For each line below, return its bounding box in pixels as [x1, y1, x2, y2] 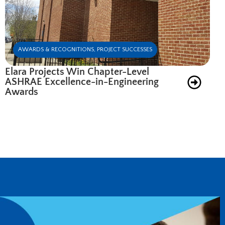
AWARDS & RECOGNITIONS [18, 46, 94, 53]
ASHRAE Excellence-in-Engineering [5, 76, 159, 87]
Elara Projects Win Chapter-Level [5, 66, 149, 77]
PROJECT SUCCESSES [97, 46, 152, 53]
